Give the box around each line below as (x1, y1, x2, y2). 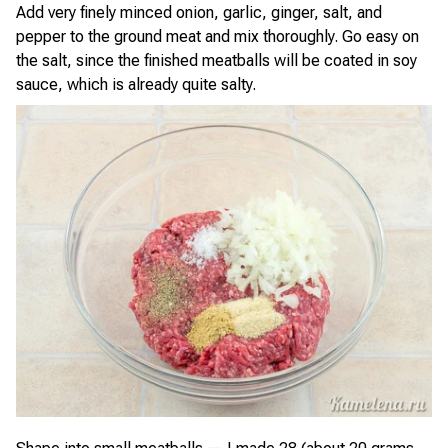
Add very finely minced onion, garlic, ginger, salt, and (16, 3, 382, 22)
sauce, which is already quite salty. (16, 75, 256, 94)
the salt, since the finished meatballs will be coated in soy (16, 51, 417, 70)
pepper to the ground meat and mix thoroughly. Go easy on (16, 27, 419, 46)
